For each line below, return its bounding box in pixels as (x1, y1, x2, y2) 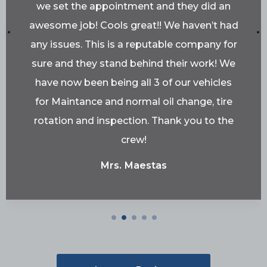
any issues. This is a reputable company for (30, 39, 237, 51)
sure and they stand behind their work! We (32, 58, 235, 70)
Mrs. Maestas (100, 159, 167, 172)
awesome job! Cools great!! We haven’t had (29, 20, 238, 32)
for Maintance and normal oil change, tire (35, 96, 232, 108)
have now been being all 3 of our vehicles (35, 77, 232, 89)
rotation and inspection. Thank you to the (33, 115, 234, 127)
